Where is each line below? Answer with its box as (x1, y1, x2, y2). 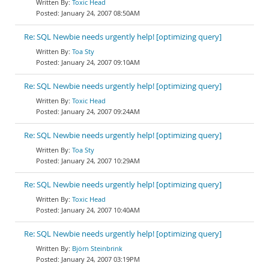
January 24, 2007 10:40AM (61, 205, 140, 214)
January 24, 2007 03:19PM (61, 255, 140, 264)
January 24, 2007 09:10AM (61, 58, 140, 67)
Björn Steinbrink (72, 244, 122, 253)
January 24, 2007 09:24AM (61, 107, 140, 116)
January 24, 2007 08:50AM (61, 8, 140, 17)
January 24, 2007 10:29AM (61, 156, 140, 165)
